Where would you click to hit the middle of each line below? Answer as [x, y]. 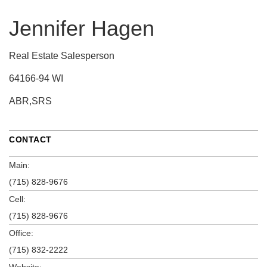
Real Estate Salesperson [62, 55]
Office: [21, 233]
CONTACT [30, 139]
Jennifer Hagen [82, 28]
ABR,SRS [30, 101]
